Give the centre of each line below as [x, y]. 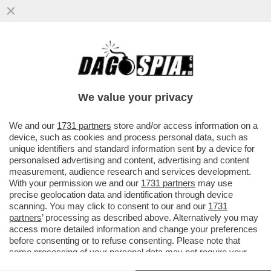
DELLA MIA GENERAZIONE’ [86, 86]
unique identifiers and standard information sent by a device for [132, 149]
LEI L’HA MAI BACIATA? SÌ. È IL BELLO [119, 73]
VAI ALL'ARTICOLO [67, 110]
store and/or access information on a [184, 126]
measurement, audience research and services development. [130, 171]
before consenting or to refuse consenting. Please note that [125, 240]
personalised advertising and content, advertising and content [129, 160]
